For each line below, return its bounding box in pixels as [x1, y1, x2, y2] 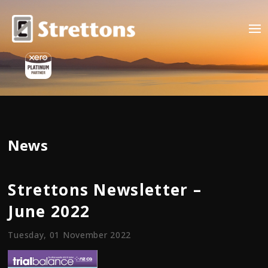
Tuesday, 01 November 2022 [8, 229, 131, 240]
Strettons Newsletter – [8, 179, 202, 200]
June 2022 [8, 200, 90, 222]
